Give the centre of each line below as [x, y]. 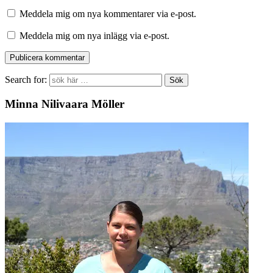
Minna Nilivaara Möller [65, 104]
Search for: [26, 79]
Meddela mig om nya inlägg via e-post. [94, 35]
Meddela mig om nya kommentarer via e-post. [108, 13]
